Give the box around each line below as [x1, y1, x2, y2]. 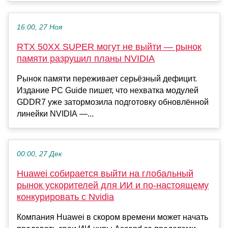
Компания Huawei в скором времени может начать [17, 212, 208, 221]
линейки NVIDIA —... [17, 109, 94, 118]
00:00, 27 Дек [17, 150, 62, 158]
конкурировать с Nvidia [17, 191, 114, 202]
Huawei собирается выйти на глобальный [17, 168, 193, 179]
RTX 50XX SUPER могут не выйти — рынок [17, 41, 202, 52]
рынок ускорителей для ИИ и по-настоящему [17, 180, 209, 190]
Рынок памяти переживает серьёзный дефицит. [17, 74, 197, 83]
